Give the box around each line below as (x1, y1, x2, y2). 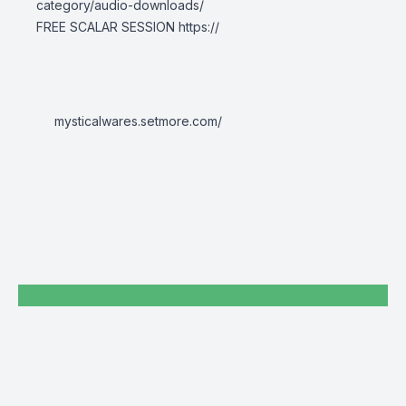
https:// (179, 19, 219, 34)
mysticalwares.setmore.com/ (54, 113, 222, 129)
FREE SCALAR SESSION (36, 19, 179, 34)
